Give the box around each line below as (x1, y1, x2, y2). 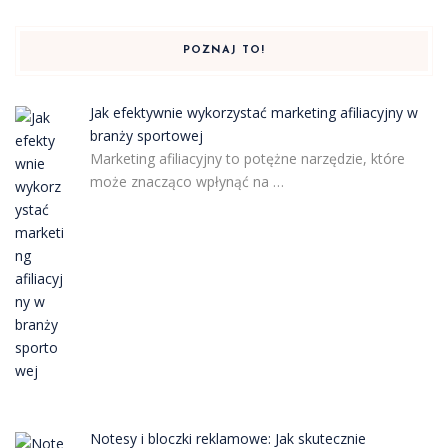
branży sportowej (89, 126, 203, 145)
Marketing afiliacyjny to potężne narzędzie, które (89, 149, 405, 168)
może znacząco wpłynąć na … (89, 172, 284, 191)
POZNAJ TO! (183, 45, 265, 56)
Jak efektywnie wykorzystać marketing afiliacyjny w (89, 103, 418, 122)
